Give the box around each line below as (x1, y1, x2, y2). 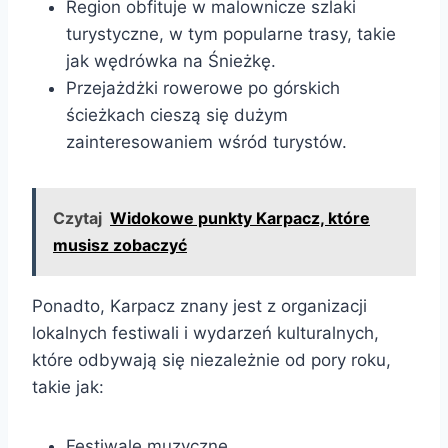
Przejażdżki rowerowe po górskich (66, 77, 340, 98)
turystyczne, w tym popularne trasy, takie (66, 23, 396, 44)
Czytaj (53, 207, 102, 228)
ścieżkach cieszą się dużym (66, 104, 288, 125)
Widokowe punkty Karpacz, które (110, 207, 370, 228)
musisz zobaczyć (53, 234, 187, 255)
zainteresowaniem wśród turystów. (66, 131, 347, 152)
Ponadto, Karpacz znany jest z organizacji (32, 295, 367, 316)
